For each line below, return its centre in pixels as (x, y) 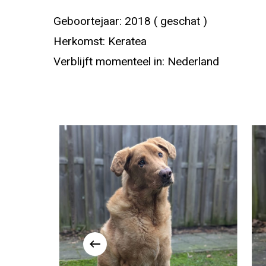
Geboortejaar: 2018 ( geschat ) (130, 21)
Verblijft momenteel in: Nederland (136, 61)
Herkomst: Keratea (100, 41)
